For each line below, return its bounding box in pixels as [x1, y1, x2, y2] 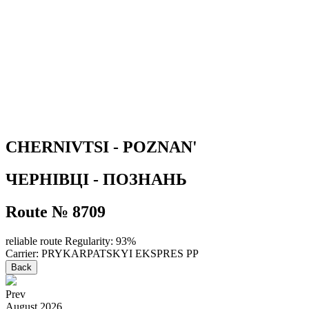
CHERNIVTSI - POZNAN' [6, 137, 197, 156]
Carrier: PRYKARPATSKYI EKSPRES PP [6, 247, 199, 259]
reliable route [6, 235, 62, 247]
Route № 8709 [6, 202, 106, 221]
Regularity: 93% [62, 235, 136, 247]
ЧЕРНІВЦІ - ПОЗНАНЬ [6, 170, 187, 188]
